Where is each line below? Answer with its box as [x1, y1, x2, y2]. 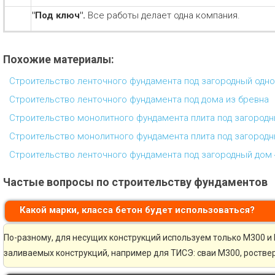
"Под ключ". [32, 10, 88, 21]
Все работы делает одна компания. [88, 10, 240, 21]
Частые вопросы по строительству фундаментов [3, 176, 268, 188]
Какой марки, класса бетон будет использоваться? [20, 204, 255, 215]
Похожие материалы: [3, 53, 114, 66]
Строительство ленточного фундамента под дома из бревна [9, 94, 269, 105]
